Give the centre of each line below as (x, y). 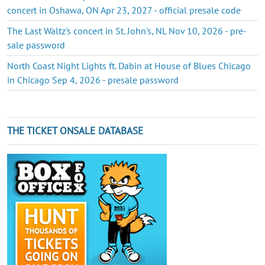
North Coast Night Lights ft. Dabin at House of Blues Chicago (129, 65)
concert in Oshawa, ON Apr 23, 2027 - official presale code (124, 10)
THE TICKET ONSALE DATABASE (75, 130)
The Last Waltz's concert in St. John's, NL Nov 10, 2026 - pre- (127, 30)
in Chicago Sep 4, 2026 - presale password (93, 80)
